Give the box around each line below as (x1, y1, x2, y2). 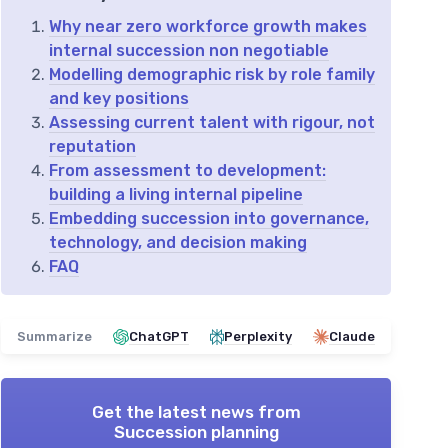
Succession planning (113, 422, 279, 442)
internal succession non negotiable (49, 41, 329, 60)
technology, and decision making (49, 233, 307, 252)
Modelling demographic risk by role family (49, 65, 375, 84)
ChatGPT (129, 329, 189, 344)
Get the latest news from (91, 402, 301, 422)
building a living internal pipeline (49, 185, 303, 204)
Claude (329, 329, 375, 344)
